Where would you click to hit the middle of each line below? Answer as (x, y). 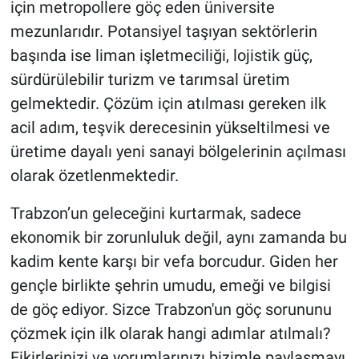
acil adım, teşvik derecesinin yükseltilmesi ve (170, 127)
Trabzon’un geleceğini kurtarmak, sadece (155, 213)
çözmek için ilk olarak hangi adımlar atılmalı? (170, 333)
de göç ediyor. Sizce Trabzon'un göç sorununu (171, 309)
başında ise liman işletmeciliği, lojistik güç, (161, 55)
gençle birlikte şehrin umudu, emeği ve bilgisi (170, 285)
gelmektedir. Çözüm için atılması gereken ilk (168, 103)
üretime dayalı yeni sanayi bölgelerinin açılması (178, 151)
